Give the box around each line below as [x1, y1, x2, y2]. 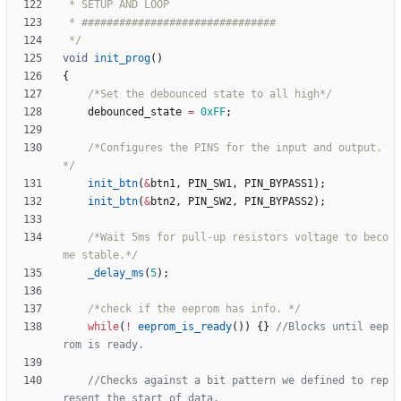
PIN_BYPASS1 [244, 177, 313, 191]
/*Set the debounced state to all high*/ [88, 88, 332, 101]
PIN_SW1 [188, 177, 232, 191]
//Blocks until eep [276, 320, 388, 334]
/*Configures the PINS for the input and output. [88, 141, 382, 155]
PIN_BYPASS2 [244, 195, 313, 209]
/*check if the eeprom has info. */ [88, 303, 301, 316]
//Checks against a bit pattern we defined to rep [88, 374, 388, 388]
